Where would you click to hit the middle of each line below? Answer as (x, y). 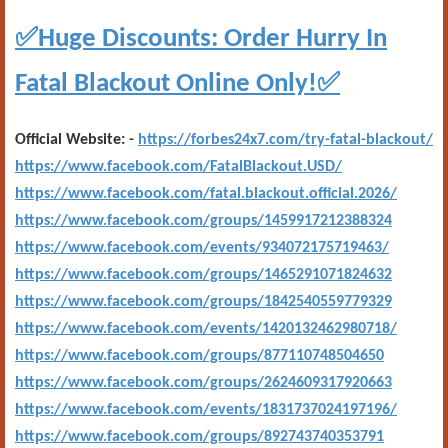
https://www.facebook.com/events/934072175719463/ (202, 248)
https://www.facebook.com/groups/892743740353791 (199, 437)
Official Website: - (76, 140)
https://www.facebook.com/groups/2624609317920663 (203, 383)
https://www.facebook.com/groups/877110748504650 (199, 356)
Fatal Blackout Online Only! (166, 84)
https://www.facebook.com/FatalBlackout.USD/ (178, 167)
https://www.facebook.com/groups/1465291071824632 (203, 275)
